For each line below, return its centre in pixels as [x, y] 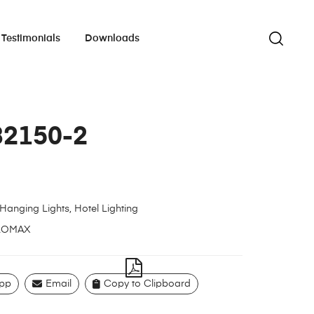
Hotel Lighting [106, 209]
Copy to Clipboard [147, 284]
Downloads [112, 39]
